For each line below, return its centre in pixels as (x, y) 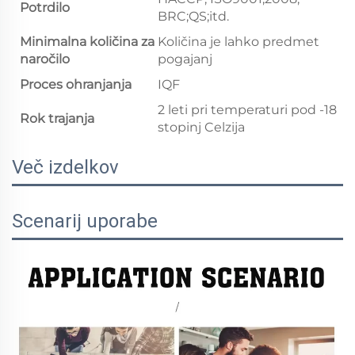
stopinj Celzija (201, 127)
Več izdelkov (65, 167)
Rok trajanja (57, 118)
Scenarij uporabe (85, 221)
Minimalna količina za (87, 41)
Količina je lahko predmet (239, 41)
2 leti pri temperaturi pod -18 (247, 109)
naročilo (45, 59)
